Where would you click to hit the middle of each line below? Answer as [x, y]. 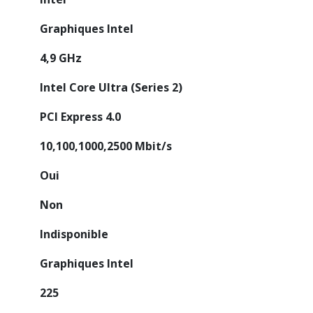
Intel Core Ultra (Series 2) [111, 87]
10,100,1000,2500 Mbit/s [106, 146]
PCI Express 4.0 [80, 116]
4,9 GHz [61, 58]
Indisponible [74, 234]
